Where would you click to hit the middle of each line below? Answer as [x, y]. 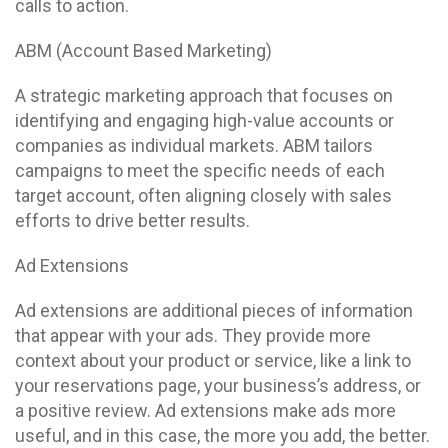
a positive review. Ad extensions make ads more [205, 410]
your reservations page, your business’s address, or [218, 385]
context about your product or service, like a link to [213, 360]
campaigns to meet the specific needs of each [200, 170]
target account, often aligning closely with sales [203, 195]
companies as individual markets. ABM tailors [194, 145]
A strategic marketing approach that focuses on [204, 95]
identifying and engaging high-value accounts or [204, 120]
